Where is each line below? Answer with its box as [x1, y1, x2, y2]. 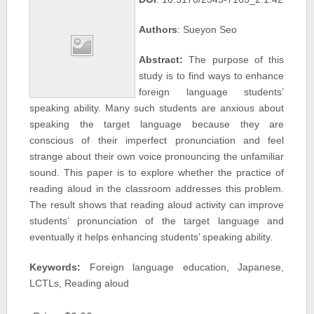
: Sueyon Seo [177, 24, 237, 35]
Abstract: [138, 54, 183, 65]
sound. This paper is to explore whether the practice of [29, 167, 285, 178]
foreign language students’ [138, 86, 285, 97]
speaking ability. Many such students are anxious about [29, 102, 285, 114]
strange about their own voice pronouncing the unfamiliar [29, 151, 285, 162]
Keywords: [29, 261, 81, 273]
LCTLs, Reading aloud [29, 278, 129, 289]
